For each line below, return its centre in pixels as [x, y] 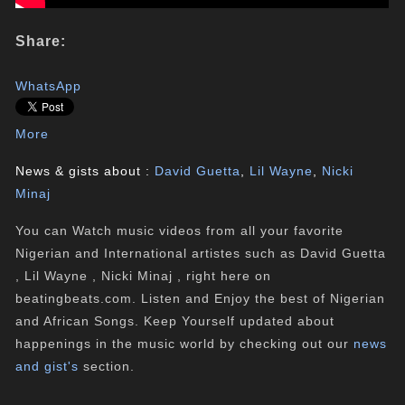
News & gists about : [85, 171]
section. [107, 366]
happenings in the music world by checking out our [185, 344]
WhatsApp [49, 86]
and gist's [47, 366]
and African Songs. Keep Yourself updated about [175, 321]
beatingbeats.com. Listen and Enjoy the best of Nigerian [201, 298]
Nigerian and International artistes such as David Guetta [201, 253]
